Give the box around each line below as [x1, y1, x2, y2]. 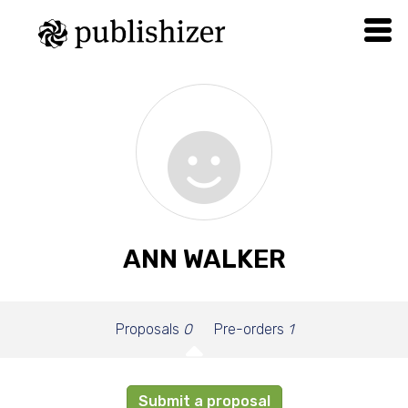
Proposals [115, 321, 183, 338]
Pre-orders [213, 321, 288, 338]
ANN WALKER [122, 244, 286, 274]
